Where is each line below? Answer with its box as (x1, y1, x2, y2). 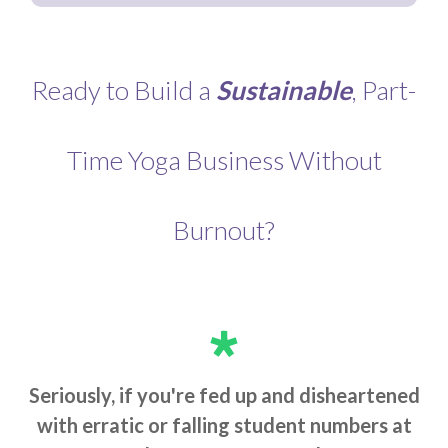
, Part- (352, 73, 416, 106)
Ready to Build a (32, 73, 216, 106)
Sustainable (216, 73, 352, 106)
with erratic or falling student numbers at (36, 412, 412, 437)
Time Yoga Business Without (66, 143, 382, 176)
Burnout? (173, 213, 275, 246)
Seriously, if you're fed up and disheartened (28, 382, 420, 407)
